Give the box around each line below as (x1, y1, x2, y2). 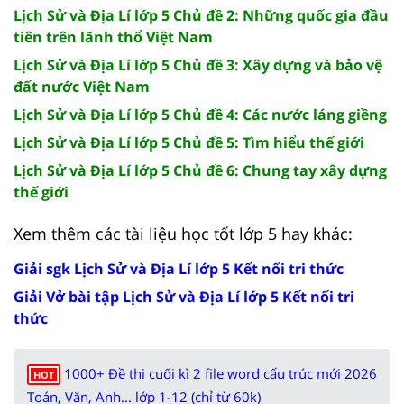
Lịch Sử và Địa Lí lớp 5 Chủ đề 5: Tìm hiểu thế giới (14, 132, 364, 152)
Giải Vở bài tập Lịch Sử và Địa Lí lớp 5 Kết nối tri (14, 286, 354, 307)
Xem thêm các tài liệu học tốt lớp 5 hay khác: (14, 222, 353, 244)
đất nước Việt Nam (14, 76, 150, 96)
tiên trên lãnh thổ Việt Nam (14, 26, 213, 47)
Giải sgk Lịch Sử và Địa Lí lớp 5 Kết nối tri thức (14, 258, 344, 279)
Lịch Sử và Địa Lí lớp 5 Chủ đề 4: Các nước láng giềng (14, 104, 387, 124)
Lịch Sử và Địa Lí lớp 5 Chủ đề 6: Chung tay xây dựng (14, 160, 387, 180)
